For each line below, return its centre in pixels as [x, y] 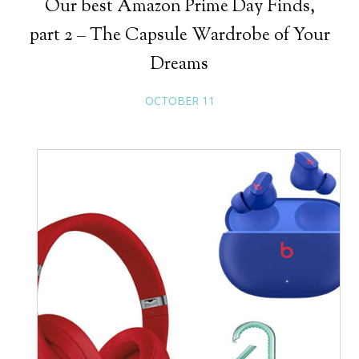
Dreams [179, 65]
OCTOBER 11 [179, 100]
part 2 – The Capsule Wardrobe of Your [179, 36]
